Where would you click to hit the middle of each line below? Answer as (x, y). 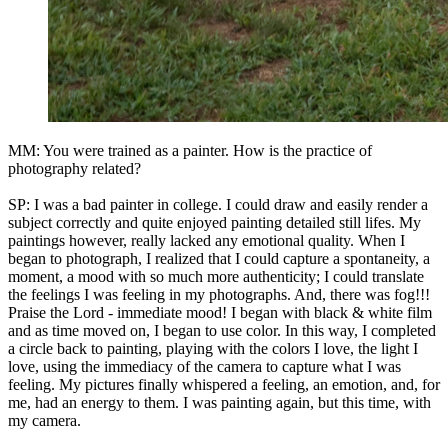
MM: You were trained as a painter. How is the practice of (190, 151)
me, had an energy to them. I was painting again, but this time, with (219, 403)
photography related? (74, 169)
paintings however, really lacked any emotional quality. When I (206, 241)
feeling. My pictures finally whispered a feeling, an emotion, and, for (224, 385)
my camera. (44, 421)
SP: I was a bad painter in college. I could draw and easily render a (218, 205)
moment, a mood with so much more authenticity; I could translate (216, 277)
